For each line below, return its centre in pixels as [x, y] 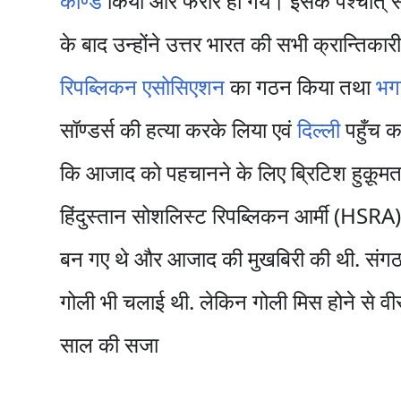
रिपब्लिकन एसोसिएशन [143, 86]
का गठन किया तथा [301, 86]
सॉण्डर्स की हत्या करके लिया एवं [179, 129]
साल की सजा [110, 344]
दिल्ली [319, 129]
